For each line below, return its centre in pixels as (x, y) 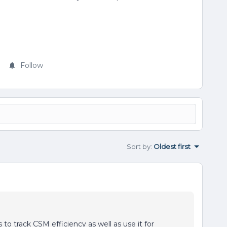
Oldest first (172, 146)
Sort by (139, 146)
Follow (32, 65)
